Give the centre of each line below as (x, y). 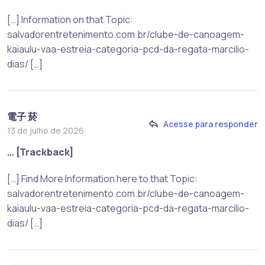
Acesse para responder (211, 124)
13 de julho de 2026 (46, 131)
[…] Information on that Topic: (70, 20)
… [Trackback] (41, 152)
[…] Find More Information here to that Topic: (102, 179)
